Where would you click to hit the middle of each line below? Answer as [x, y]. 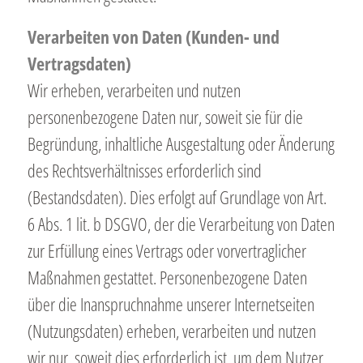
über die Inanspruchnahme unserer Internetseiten [171, 304]
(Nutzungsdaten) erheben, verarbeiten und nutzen [171, 331]
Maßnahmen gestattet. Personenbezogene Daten [167, 278]
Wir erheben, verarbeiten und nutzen [134, 90]
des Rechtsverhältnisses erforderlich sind [144, 171]
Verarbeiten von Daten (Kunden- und [153, 37]
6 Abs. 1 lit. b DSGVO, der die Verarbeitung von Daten [181, 224]
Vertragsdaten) [79, 64]
